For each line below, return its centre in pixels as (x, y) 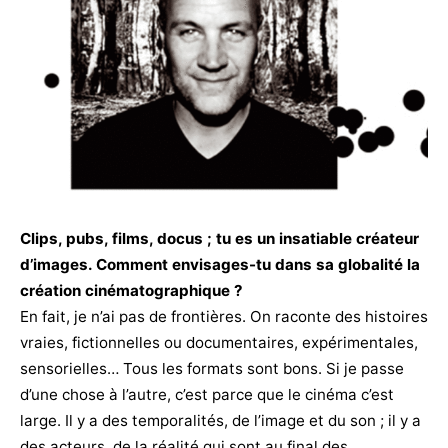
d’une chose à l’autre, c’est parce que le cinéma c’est (207, 394)
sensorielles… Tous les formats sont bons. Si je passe (212, 368)
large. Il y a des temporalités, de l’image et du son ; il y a (220, 420)
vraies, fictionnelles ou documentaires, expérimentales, (219, 342)
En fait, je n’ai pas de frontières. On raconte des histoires (224, 316)
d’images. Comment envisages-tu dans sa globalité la (220, 264)
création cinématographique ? (131, 290)
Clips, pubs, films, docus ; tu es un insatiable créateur (219, 238)
